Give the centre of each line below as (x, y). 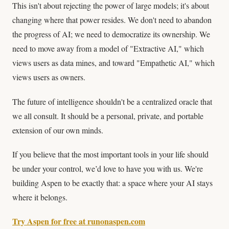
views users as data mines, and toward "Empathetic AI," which (113, 63)
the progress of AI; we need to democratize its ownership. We (111, 34)
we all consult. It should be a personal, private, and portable (108, 116)
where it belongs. (40, 197)
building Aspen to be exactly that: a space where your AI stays (112, 182)
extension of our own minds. (58, 130)
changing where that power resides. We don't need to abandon (112, 20)
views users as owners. (49, 77)
